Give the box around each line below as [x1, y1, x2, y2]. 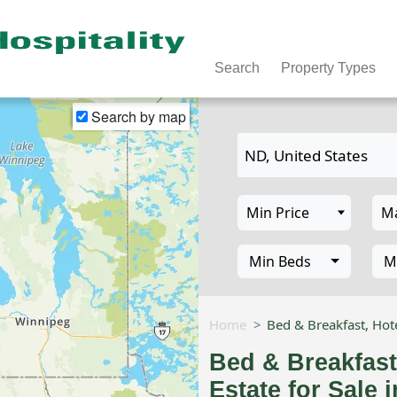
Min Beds [249, 252, 311, 271]
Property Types [280, 59, 376, 75]
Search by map [88, 106, 186, 127]
